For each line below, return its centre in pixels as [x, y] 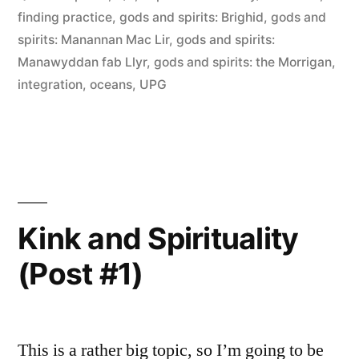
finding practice [65, 17]
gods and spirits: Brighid [192, 17]
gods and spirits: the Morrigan [243, 62]
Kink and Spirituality [158, 238]
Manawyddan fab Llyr [82, 62]
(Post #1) [81, 273]
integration [50, 84]
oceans [111, 84]
